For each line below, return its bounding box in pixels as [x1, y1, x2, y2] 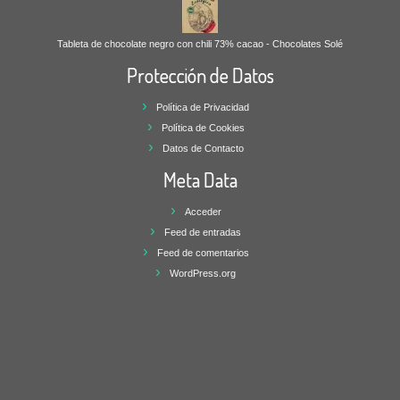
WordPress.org [170, 267, 236, 279]
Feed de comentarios [156, 246, 249, 258]
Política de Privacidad [156, 101, 249, 112]
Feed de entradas [164, 226, 241, 237]
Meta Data [162, 166, 237, 192]
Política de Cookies [161, 121, 245, 133]
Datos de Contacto [162, 142, 244, 154]
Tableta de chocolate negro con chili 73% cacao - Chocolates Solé [57, 37, 343, 49]
